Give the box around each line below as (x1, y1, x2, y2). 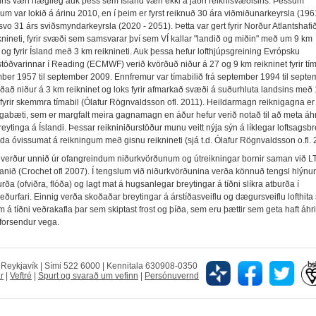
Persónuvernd (145, 271, 199, 281)
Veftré (10, 271, 32, 281)
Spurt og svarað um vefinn (38, 271, 138, 281)
